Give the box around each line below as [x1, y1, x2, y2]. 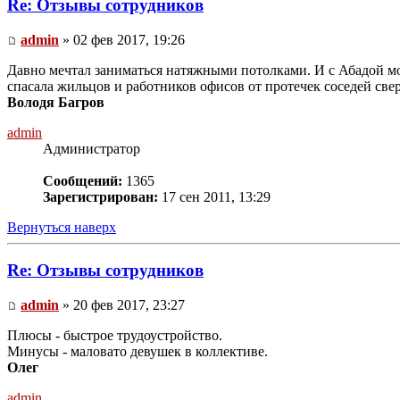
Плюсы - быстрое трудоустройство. [7, 328, 222, 344]
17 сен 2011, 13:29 [158, 188, 271, 204]
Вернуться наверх [7, 219, 116, 235]
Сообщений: [43, 172, 122, 188]
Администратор [43, 140, 140, 156]
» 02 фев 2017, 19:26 [59, 31, 185, 47]
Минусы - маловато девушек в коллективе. [7, 344, 268, 360]
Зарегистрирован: [43, 188, 158, 204]
